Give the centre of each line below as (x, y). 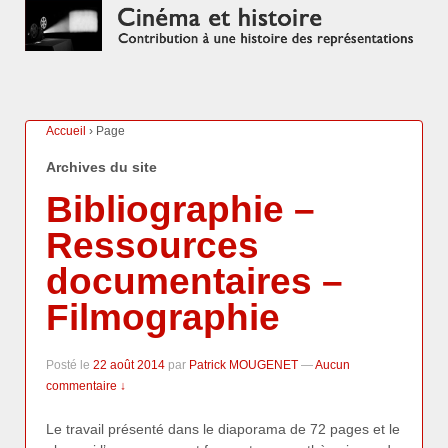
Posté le (69, 364)
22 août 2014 (129, 364)
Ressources (152, 246)
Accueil (66, 131)
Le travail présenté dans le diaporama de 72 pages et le (223, 429)
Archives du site (101, 166)
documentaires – (194, 282)
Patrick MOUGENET (243, 364)
